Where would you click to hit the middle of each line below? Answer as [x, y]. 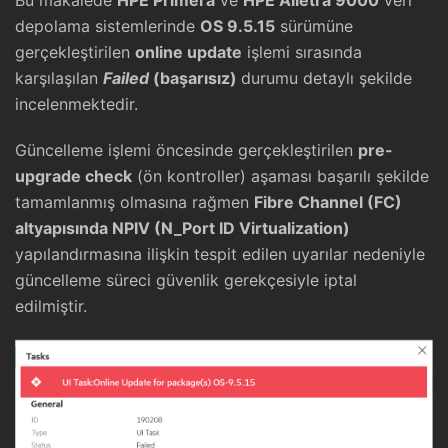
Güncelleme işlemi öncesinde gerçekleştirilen [186, 150]
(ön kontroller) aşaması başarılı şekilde [280, 176]
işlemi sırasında [302, 52]
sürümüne [314, 26]
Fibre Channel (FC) [328, 202]
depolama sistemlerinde [107, 26]
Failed [126, 78]
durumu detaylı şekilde [326, 78]
